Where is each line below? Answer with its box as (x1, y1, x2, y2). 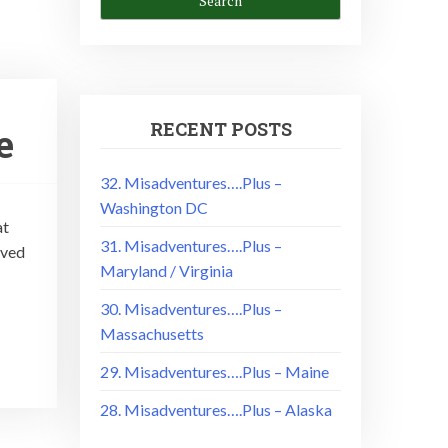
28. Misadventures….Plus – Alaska (100, 399, 333, 419)
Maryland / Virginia (100, 260, 234, 280)
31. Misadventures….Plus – (100, 235, 283, 255)
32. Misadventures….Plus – (100, 172, 283, 192)
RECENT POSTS (149, 117, 292, 141)
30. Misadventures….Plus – (100, 298, 283, 318)
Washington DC (100, 197, 209, 217)
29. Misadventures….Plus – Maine (100, 361, 330, 381)
